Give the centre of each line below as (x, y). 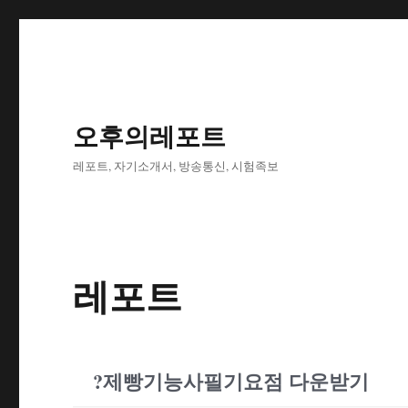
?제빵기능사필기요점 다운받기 (231, 381)
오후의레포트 (150, 137)
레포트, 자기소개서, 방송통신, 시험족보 (176, 166)
